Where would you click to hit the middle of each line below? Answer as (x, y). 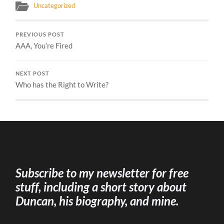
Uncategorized (54, 6)
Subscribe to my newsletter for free (102, 173)
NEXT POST (33, 74)
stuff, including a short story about (101, 187)
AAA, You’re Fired (44, 46)
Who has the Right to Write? (62, 85)
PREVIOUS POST (40, 35)
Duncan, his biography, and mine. (97, 201)
